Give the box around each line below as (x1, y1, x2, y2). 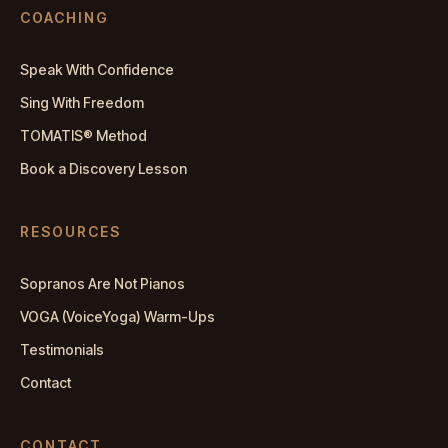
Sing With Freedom (20, 93, 144, 111)
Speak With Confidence (20, 60, 174, 78)
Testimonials (20, 340, 104, 358)
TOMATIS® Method (20, 126, 147, 144)
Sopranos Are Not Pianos (20, 274, 185, 292)
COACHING (20, 8, 109, 26)
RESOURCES (20, 222, 121, 240)
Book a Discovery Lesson (20, 159, 187, 177)
